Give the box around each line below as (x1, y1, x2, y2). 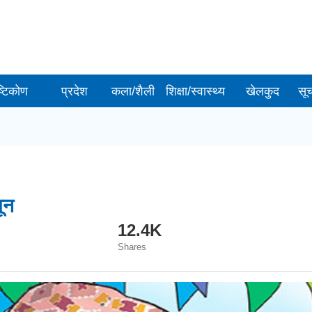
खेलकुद (246, 84, 280, 98)
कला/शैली (111, 84, 155, 98)
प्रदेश (61, 84, 88, 98)
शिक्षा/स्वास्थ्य (166, 84, 226, 98)
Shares (117, 242, 146, 252)
